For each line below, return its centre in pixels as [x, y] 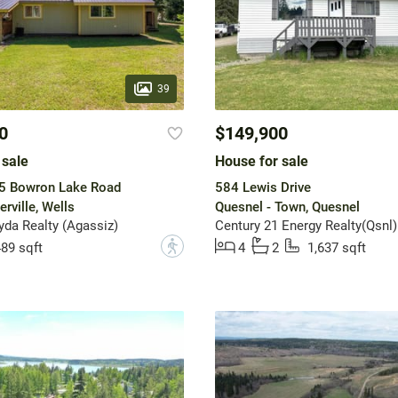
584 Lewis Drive [263, 188]
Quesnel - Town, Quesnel [287, 207]
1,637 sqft [336, 248]
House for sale [261, 162]
